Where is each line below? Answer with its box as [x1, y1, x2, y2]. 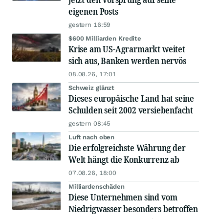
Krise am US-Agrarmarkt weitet [68, 43, 185, 55]
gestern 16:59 [68, 21, 111, 29]
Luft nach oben [68, 133, 115, 141]
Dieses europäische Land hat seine [68, 92, 195, 105]
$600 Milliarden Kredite [68, 35, 142, 43]
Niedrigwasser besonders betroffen [68, 203, 198, 215]
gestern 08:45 [68, 120, 111, 128]
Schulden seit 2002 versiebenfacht [68, 104, 194, 116]
